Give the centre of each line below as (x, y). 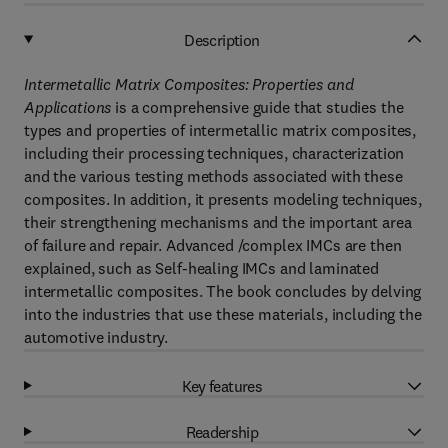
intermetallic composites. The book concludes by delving (223, 291)
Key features (222, 385)
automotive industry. (96, 337)
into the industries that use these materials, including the (223, 314)
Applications (68, 107)
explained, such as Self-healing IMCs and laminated (201, 268)
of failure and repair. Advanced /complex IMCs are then (213, 245)
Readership (222, 431)
